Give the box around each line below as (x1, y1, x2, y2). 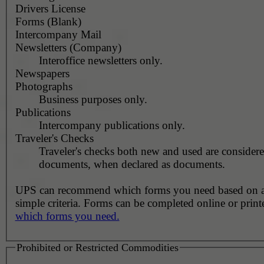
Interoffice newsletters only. (38, 54, 163, 67)
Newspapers (15, 67, 70, 80)
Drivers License (15, 2, 85, 15)
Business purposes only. (38, 93, 147, 106)
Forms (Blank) (15, 15, 81, 28)
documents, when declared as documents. (38, 158, 225, 171)
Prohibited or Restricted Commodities (16, 241, 179, 253)
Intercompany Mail (15, 28, 101, 41)
